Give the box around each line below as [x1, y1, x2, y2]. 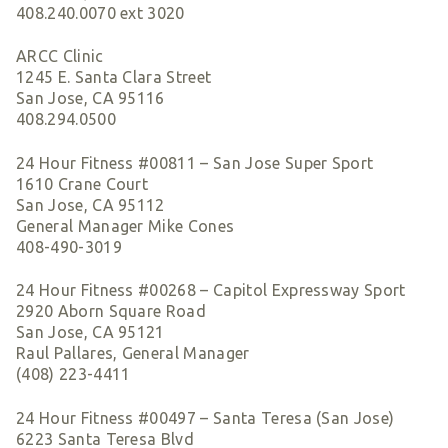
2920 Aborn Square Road [16, 302, 207, 321]
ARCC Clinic [16, 47, 104, 66]
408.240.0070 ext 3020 [16, 4, 185, 23]
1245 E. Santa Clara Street [16, 68, 212, 87]
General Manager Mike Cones [16, 216, 235, 235]
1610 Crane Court [16, 174, 149, 193]
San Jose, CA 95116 [16, 89, 165, 108]
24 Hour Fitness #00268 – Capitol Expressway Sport [16, 281, 406, 300]
